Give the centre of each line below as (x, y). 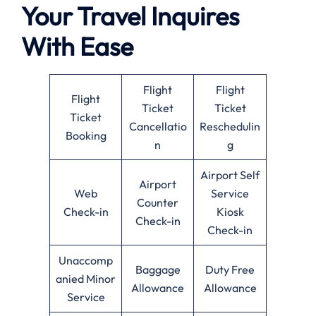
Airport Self (230, 175)
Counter (158, 202)
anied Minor (86, 278)
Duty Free (230, 269)
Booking (86, 135)
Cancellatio (158, 126)
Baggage (158, 269)
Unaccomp (86, 260)
